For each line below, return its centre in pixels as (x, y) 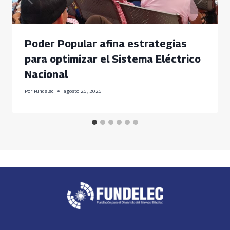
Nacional (46, 75)
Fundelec (44, 91)
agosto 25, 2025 (83, 91)
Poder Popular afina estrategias (106, 44)
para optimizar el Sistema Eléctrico (113, 59)
